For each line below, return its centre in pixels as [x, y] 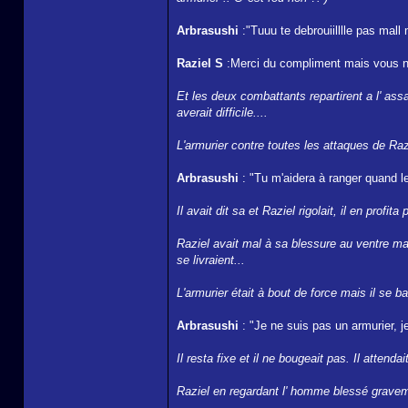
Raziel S [202, 63]
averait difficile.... [222, 112]
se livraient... [211, 260]
